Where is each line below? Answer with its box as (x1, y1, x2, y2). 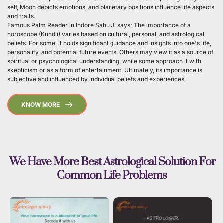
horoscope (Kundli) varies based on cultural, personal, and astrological (7, 30, 204, 38)
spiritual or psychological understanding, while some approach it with (7, 57, 201, 65)
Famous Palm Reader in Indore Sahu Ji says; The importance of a (7, 21, 191, 29)
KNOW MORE (21, 100, 60, 108)
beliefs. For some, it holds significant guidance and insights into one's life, (7, 39, 211, 47)
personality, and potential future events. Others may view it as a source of (7, 48, 213, 56)
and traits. (7, 12, 35, 20)
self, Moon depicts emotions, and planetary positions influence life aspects (7, 3, 214, 11)
